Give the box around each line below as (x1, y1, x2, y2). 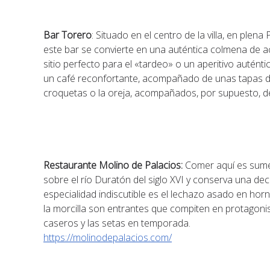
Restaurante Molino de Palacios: (43, 159, 183, 172)
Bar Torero (43, 28, 92, 42)
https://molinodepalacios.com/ (43, 231, 172, 244)
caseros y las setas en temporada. (43, 216, 191, 230)
